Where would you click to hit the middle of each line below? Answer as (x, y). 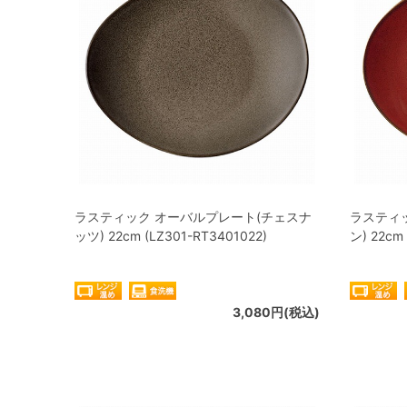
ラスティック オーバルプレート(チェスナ (193, 217)
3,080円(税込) (276, 312)
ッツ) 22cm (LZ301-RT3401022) (171, 236)
